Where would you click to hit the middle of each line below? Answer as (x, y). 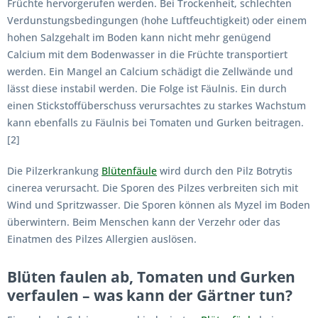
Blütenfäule (129, 170)
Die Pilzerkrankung (54, 170)
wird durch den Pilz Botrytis (225, 170)
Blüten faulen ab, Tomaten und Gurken (151, 276)
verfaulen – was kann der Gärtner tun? (150, 295)
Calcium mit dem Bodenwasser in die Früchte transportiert (147, 54)
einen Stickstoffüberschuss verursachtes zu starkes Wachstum (157, 105)
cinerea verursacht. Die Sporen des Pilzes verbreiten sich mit (153, 187)
